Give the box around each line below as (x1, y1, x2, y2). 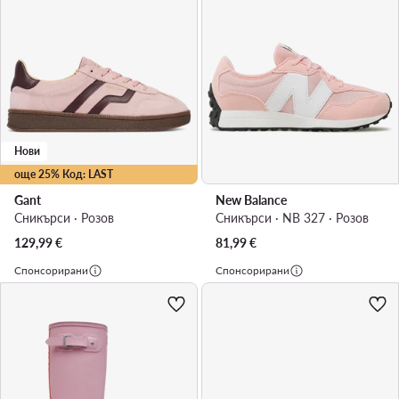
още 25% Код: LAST (14, 167, 113, 181)
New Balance (216, 191, 287, 208)
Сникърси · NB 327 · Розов (216, 209, 369, 225)
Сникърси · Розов (14, 209, 114, 225)
